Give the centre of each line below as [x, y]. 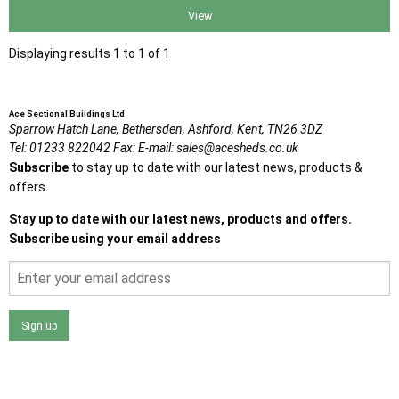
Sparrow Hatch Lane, [64, 129]
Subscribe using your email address [115, 238]
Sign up [39, 325]
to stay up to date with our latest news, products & [216, 167]
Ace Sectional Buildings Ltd [67, 113]
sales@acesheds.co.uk [237, 147]
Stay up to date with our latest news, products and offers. [180, 219]
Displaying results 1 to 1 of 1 [90, 53]
